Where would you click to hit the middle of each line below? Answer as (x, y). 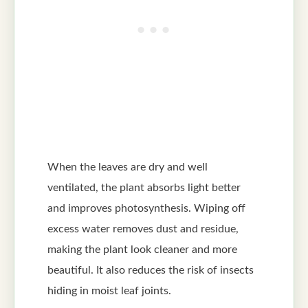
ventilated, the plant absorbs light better (144, 187)
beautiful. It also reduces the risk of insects (151, 270)
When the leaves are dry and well (128, 167)
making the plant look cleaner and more (142, 249)
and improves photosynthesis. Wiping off (146, 208)
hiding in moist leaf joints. (109, 290)
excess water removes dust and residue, (143, 229)
